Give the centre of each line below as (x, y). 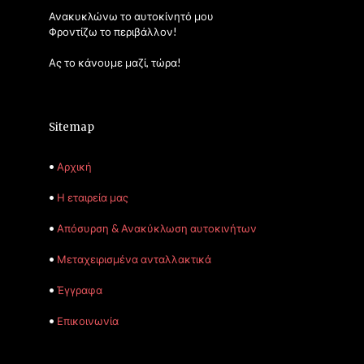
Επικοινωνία (88, 321)
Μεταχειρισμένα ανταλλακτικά (134, 259)
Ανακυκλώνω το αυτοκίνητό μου (131, 16)
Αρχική (74, 166)
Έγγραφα (80, 290)
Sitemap (71, 127)
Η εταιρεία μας (93, 197)
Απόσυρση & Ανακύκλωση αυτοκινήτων (157, 228)
